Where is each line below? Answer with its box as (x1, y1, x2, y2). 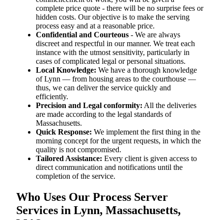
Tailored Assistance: (36, 154, 102, 163)
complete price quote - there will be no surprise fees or (36, 3, 203, 12)
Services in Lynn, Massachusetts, (16, 203, 181, 217)
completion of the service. (36, 171, 115, 180)
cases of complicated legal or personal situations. (36, 56, 186, 65)
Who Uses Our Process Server (16, 190, 168, 203)
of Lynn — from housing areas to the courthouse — (36, 74, 196, 83)
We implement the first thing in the (92, 127, 200, 136)
